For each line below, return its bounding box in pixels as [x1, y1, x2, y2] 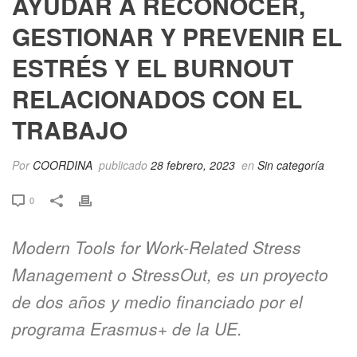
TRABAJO [12, 112, 127, 147]
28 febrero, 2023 [151, 157, 235, 173]
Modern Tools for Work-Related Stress [12, 235, 301, 259]
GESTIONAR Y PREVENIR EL [12, 19, 342, 53]
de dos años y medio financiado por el [12, 289, 303, 313]
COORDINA [33, 157, 92, 173]
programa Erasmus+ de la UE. [12, 316, 242, 340]
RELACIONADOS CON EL [12, 81, 302, 116]
